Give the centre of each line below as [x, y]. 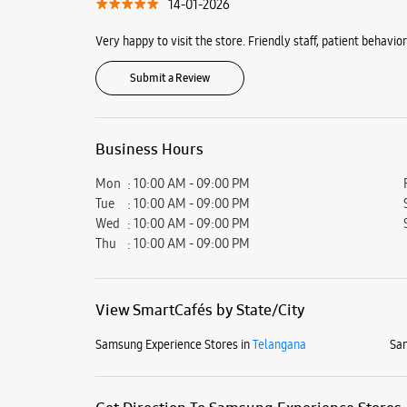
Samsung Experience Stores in [172, 344]
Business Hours [149, 149]
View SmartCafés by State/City [200, 309]
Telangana [279, 344]
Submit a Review [169, 78]
